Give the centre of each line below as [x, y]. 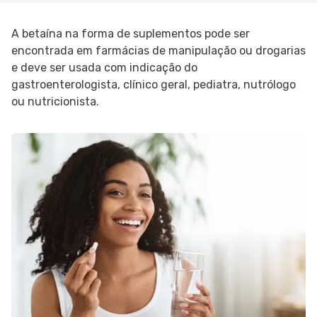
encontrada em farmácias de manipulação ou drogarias [158, 51]
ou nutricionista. [55, 102]
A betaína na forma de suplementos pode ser [131, 34]
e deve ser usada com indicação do [104, 68]
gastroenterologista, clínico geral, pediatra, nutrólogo [154, 85]
